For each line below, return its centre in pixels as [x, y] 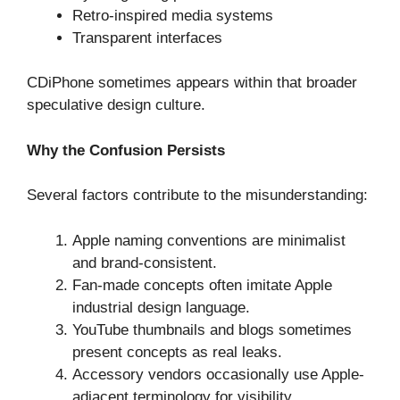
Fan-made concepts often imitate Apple [202, 285]
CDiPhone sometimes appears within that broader [192, 83]
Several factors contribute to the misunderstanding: [197, 196]
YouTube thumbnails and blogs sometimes [212, 329]
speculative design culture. [116, 105]
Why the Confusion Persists [126, 150]
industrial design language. [161, 307]
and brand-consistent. [145, 262]
